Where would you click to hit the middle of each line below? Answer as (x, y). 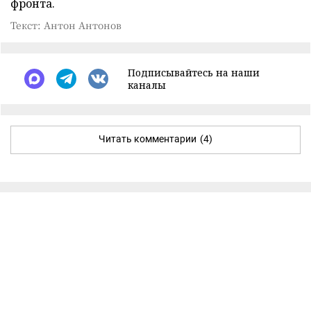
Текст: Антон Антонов (66, 25)
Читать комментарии (148, 138)
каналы (147, 85)
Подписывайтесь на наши (194, 72)
